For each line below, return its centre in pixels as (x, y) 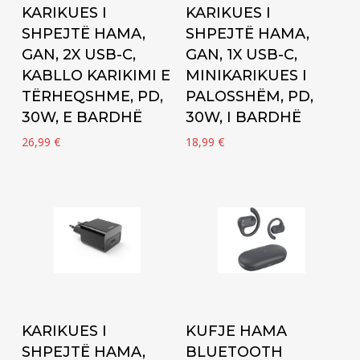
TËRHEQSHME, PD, (92, 97)
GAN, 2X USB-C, (78, 55)
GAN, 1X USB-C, (242, 55)
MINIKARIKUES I (247, 76)
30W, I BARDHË (244, 118)
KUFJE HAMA (237, 331)
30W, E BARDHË (82, 118)
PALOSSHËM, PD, (250, 97)
